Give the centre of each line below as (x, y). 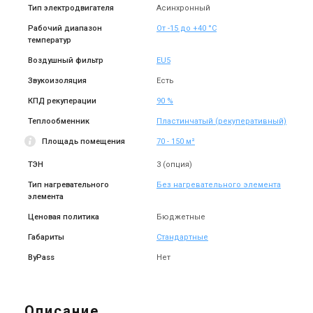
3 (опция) (174, 165)
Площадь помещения (83, 141)
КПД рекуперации (62, 101)
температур (50, 40)
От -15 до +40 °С (187, 28)
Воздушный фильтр (66, 60)
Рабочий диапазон (65, 28)
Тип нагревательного (68, 185)
